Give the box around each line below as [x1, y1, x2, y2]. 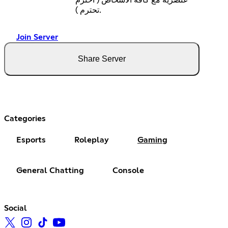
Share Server [78, 54, 126, 63]
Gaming [137, 135, 167, 144]
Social [4, 204, 27, 212]
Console [112, 166, 144, 175]
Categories [4, 114, 46, 123]
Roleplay [74, 135, 109, 144]
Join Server [16, 33, 58, 41]
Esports [16, 135, 46, 144]
